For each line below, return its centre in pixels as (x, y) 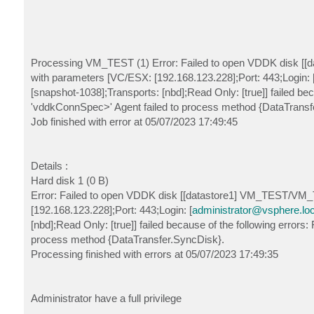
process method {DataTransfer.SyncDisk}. (127, 239)
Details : (49, 165)
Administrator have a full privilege (106, 298)
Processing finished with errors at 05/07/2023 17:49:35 (154, 254)
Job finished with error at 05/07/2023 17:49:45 (134, 121)
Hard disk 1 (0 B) (69, 180)
